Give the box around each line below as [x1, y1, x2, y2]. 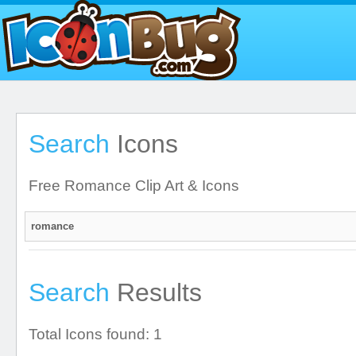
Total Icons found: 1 [29, 326, 162, 342]
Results [110, 278, 202, 307]
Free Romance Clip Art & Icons [29, 177, 239, 194]
